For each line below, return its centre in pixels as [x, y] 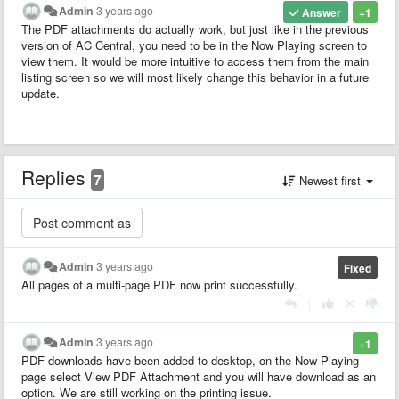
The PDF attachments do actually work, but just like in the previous [195, 28]
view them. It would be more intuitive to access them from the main [195, 61]
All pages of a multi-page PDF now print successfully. [161, 284]
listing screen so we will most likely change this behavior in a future [195, 77]
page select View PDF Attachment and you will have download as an [199, 376]
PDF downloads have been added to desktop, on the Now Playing [190, 360]
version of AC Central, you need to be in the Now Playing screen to [194, 45]
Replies [56, 177]
